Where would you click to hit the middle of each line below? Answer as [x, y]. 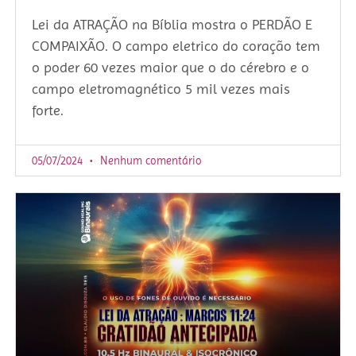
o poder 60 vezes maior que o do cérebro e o [170, 68]
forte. [48, 110]
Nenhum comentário [149, 161]
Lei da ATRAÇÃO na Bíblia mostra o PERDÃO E [172, 25]
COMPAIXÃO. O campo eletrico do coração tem [176, 46]
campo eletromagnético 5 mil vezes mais [161, 89]
